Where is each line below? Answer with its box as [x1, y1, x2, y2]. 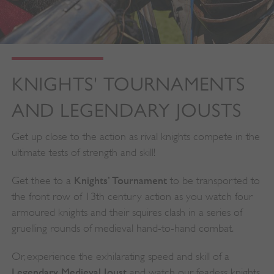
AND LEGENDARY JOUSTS [11, 100, 242, 122]
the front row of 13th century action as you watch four [11, 190, 253, 203]
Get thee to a [11, 174, 74, 187]
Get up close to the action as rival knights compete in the [11, 130, 260, 143]
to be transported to [166, 174, 260, 187]
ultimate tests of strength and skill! [11, 146, 155, 159]
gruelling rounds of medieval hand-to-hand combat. [11, 222, 234, 235]
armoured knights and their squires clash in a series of [11, 206, 242, 219]
